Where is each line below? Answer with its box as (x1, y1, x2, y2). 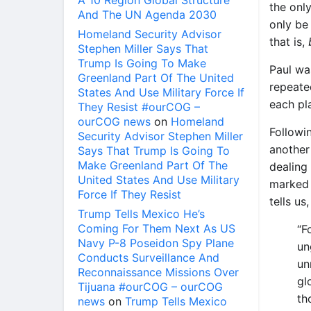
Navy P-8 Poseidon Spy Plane (78, 236, 234, 250)
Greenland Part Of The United (78, 71, 234, 85)
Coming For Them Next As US (78, 221, 235, 235)
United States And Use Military (78, 173, 239, 187)
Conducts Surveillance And (78, 251, 219, 264)
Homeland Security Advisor (78, 27, 221, 41)
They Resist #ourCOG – (78, 100, 200, 114)
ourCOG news (78, 115, 151, 128)
